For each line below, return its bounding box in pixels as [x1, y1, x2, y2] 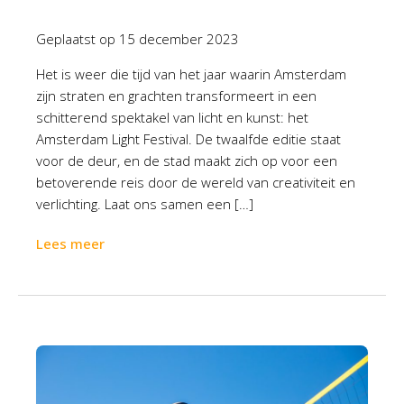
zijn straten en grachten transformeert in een [36, 87, 317, 105]
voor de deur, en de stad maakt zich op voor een [36, 151, 337, 170]
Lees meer [36, 234, 105, 252]
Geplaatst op [36, 30, 119, 48]
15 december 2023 [119, 30, 239, 48]
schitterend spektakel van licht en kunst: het [36, 108, 308, 126]
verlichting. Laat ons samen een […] [36, 195, 253, 213]
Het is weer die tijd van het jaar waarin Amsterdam [36, 65, 346, 83]
